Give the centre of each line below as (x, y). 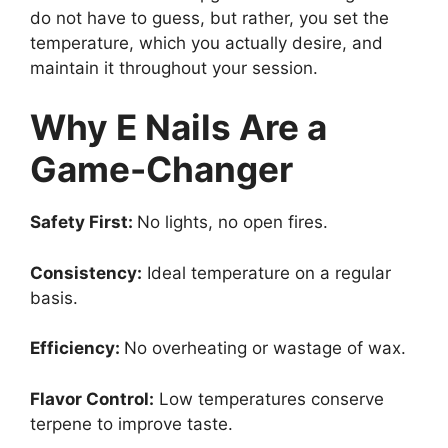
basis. (54, 297)
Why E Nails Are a (178, 127)
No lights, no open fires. (232, 222)
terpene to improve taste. (131, 423)
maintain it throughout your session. (174, 67)
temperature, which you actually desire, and (206, 42)
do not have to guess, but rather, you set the (209, 17)
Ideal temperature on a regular (266, 272)
